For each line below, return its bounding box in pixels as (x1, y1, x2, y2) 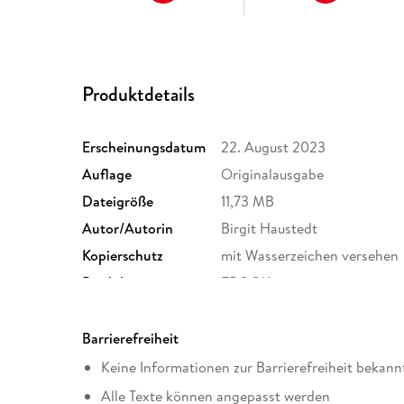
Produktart (82, 272, 151, 293)
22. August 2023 (221, 137, 326, 158)
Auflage (82, 164, 133, 185)
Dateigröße (82, 191, 154, 212)
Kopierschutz (82, 245, 164, 266)
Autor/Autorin (82, 218, 174, 239)
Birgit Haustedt (221, 218, 318, 239)
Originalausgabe (221, 164, 325, 185)
